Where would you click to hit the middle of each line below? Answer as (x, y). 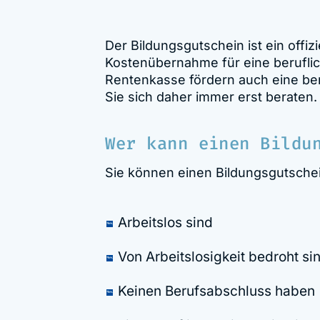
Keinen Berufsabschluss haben (217, 291)
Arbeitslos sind (166, 222)
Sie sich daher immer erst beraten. (211, 96)
